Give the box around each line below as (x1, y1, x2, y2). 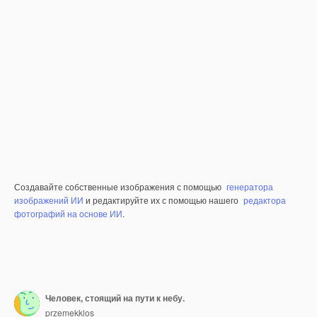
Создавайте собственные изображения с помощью (14, 180, 224, 192)
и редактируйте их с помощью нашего (83, 194, 241, 206)
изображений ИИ (14, 194, 83, 206)
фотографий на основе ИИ (14, 207, 122, 219)
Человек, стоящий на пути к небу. (45, 291, 185, 304)
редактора (243, 194, 286, 206)
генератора (226, 180, 273, 192)
